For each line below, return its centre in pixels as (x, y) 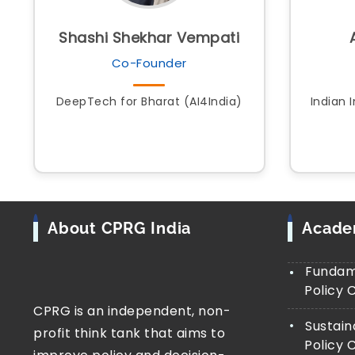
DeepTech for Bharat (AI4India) (149, 101)
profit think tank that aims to (129, 333)
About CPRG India (119, 228)
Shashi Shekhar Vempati (149, 38)
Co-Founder (149, 63)
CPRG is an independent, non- (132, 311)
